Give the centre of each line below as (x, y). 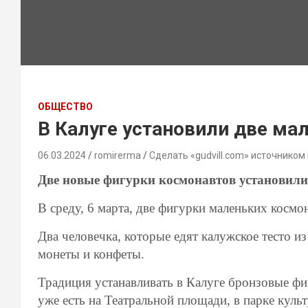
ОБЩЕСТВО (65, 107)
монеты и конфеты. (91, 254)
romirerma (118, 155)
